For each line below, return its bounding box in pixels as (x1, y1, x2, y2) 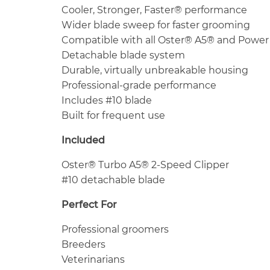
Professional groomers (61, 223, 169, 235)
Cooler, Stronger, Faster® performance (61, 4, 247, 16)
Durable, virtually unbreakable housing (61, 64, 248, 76)
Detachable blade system (61, 49, 185, 61)
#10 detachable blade (61, 174, 165, 186)
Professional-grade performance (61, 79, 216, 91)
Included (61, 134, 105, 146)
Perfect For (61, 198, 117, 210)
